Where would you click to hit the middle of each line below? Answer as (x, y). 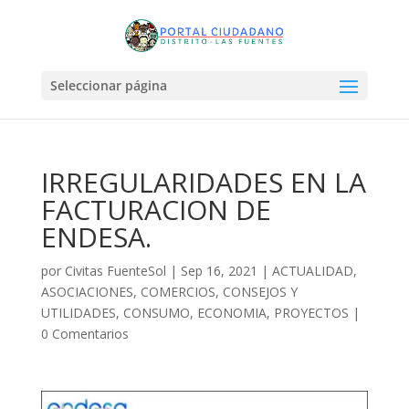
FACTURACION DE (156, 210)
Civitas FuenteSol (115, 271)
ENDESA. (96, 237)
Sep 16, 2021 (219, 271)
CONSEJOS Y (260, 292)
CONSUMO (156, 313)
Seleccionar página (108, 85)
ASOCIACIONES (87, 292)
